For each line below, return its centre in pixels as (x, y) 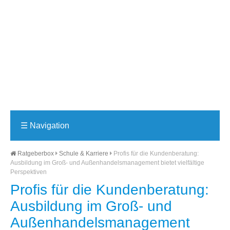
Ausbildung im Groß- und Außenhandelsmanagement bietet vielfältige (107, 163)
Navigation (49, 126)
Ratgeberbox (35, 154)
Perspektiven (28, 172)
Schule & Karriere (84, 154)
